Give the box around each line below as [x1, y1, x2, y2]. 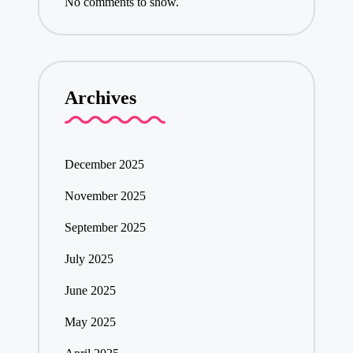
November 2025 [64, 188, 146, 203]
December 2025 [64, 157, 144, 171]
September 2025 [64, 220, 146, 234]
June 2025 [64, 283, 116, 297]
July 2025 [64, 251, 113, 266]
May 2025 [64, 314, 116, 329]
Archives [64, 87, 136, 108]
